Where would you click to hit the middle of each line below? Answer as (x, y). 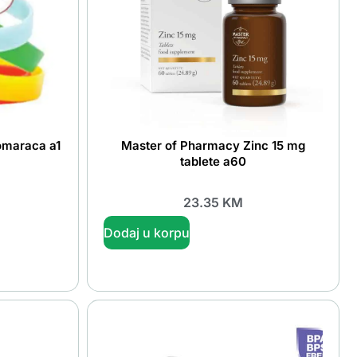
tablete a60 (213, 162)
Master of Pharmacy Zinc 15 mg (213, 146)
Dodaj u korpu (146, 232)
